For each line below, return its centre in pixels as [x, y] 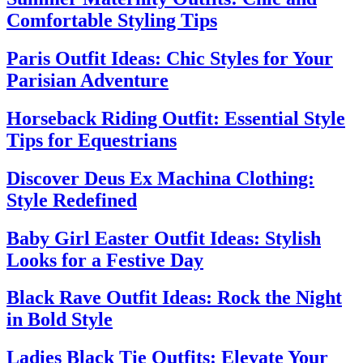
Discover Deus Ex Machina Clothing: [160, 178]
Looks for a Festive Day [105, 260]
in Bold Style [60, 320]
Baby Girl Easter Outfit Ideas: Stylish [164, 238]
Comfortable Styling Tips [112, 20]
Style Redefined [72, 200]
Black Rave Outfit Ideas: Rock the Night [174, 298]
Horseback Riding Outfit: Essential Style [176, 118]
